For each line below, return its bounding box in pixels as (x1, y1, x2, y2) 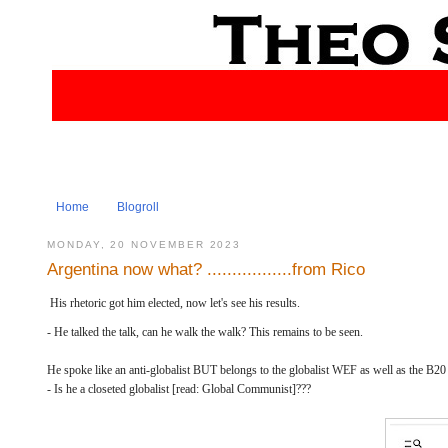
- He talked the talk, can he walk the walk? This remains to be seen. (47, 324, 363, 339)
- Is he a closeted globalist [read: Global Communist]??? (47, 381, 311, 396)
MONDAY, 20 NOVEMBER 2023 (47, 238, 242, 250)
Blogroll (117, 200, 159, 215)
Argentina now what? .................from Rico (47, 259, 365, 280)
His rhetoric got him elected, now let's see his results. (50, 296, 300, 311)
